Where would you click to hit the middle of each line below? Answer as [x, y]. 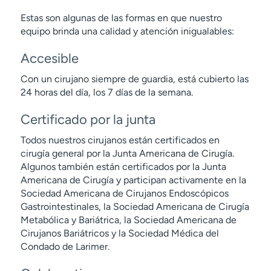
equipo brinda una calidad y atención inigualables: [127, 31]
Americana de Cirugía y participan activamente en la [133, 180]
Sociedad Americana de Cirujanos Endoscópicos [124, 193]
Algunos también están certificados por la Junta [123, 167]
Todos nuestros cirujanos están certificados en [120, 140]
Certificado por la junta [88, 119]
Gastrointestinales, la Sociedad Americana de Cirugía [135, 207]
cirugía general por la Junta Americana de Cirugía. [127, 153]
